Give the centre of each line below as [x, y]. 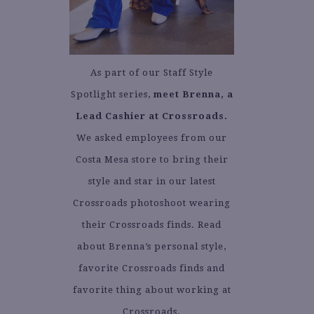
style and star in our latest [152, 182]
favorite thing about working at [152, 290]
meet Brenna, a [193, 95]
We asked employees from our [152, 138]
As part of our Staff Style [152, 73]
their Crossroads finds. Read [152, 225]
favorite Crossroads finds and [152, 268]
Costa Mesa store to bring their [152, 160]
